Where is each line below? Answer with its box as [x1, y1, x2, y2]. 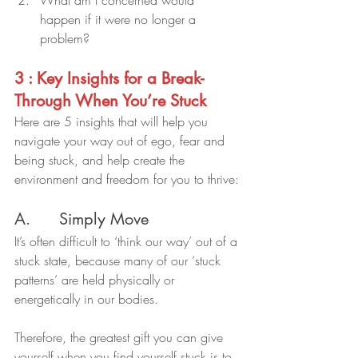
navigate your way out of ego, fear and [14, 131, 229, 149]
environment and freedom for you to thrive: [14, 169, 239, 188]
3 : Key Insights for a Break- [14, 67, 204, 89]
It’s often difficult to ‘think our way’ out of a [14, 232, 241, 250]
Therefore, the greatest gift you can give [14, 328, 227, 346]
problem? [40, 29, 89, 47]
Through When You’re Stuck [14, 89, 206, 111]
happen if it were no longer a [40, 10, 200, 28]
